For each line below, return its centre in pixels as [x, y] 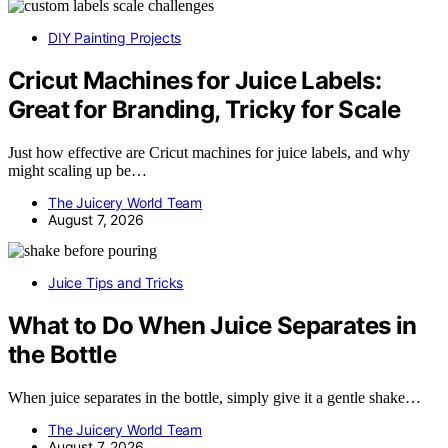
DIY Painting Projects [115, 38]
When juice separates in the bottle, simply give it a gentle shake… [214, 398]
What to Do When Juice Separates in [212, 326]
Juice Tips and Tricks [116, 283]
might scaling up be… [77, 171]
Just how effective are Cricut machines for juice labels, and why [209, 153]
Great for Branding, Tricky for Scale [204, 110]
